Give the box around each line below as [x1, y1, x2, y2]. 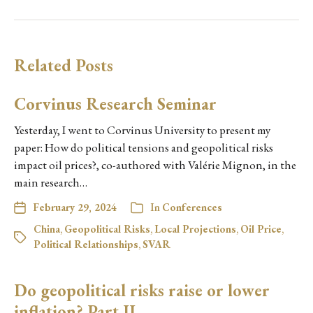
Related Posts [14, 54, 113, 77]
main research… [14, 175, 87, 191]
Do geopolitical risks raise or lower [14, 279, 270, 302]
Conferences [162, 201, 222, 214]
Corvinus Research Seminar [14, 93, 217, 115]
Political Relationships [34, 238, 138, 252]
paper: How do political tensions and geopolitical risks [14, 140, 273, 156]
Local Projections [154, 222, 236, 236]
